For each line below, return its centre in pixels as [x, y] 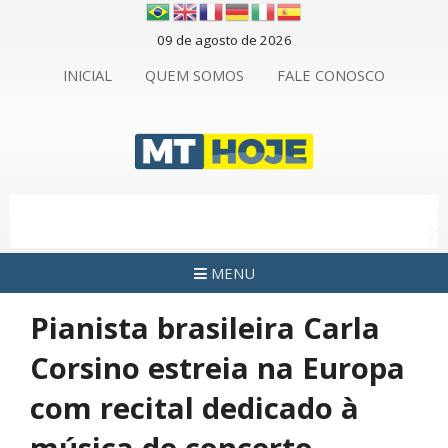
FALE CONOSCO [331, 75]
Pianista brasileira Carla [205, 327]
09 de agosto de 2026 [224, 40]
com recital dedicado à [194, 407]
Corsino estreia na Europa [217, 367]
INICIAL [87, 75]
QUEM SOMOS [194, 75]
